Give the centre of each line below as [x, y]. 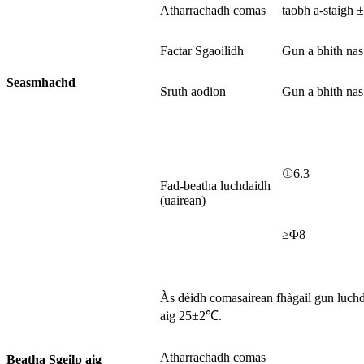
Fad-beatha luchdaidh [215, 185]
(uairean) [183, 200]
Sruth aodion [193, 91]
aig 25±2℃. [191, 315]
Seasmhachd [41, 82]
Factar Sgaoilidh [202, 50]
